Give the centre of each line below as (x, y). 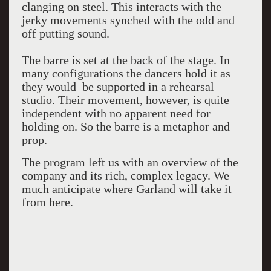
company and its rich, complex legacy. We (125, 175)
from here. (47, 202)
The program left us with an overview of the (130, 162)
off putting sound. (65, 33)
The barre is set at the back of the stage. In (126, 60)
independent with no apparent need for (116, 113)
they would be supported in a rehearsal (118, 87)
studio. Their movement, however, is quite (125, 100)
